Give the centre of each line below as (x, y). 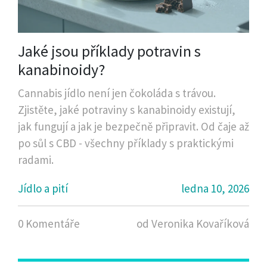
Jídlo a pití (43, 188)
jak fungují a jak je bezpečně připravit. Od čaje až (133, 126)
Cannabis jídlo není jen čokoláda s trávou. (117, 93)
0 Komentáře (49, 223)
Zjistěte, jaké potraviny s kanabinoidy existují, (127, 109)
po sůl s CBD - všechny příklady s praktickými (126, 143)
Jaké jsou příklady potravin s (109, 51)
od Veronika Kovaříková (193, 223)
